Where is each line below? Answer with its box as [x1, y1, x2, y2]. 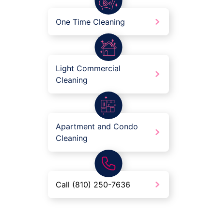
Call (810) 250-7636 [56, 179, 130, 189]
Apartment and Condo [56, 121, 138, 131]
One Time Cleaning [56, 16, 125, 27]
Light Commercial [56, 63, 121, 73]
